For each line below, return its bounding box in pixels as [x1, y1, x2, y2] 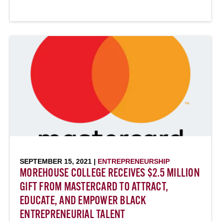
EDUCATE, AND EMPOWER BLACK [20, 195, 147, 207]
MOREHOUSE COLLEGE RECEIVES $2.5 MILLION [20, 168, 200, 180]
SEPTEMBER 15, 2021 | [20, 157, 98, 165]
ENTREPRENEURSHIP [98, 157, 170, 165]
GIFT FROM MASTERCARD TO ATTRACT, [20, 182, 168, 193]
